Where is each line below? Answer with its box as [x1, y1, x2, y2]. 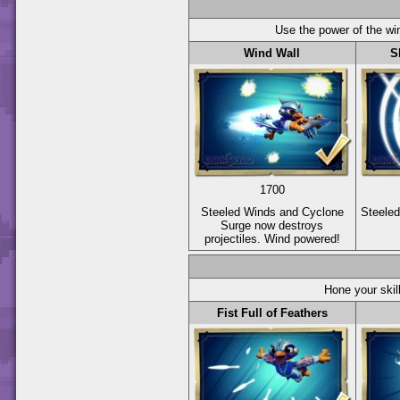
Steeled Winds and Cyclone [201, 204, 344, 219]
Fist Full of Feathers [217, 305, 328, 320]
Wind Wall [244, 46, 301, 60]
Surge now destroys [221, 218, 324, 232]
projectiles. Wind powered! [204, 231, 340, 246]
